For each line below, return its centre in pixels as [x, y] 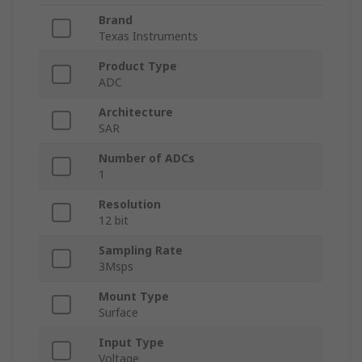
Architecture [136, 112]
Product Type [138, 66]
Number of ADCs [147, 158]
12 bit [114, 221]
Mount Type [134, 297]
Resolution [130, 204]
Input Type [131, 343]
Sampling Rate [141, 250]
